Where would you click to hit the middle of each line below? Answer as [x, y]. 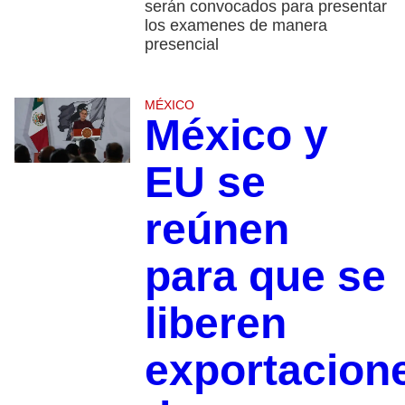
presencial [181, 45]
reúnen [217, 230]
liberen [215, 324]
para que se [265, 277]
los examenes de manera [235, 26]
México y [236, 136]
